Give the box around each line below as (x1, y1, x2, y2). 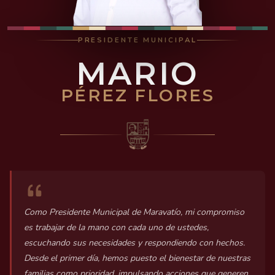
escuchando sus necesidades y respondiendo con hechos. (24, 237, 245, 249)
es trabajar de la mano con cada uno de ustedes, (24, 222, 209, 234)
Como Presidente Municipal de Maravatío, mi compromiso (24, 206, 244, 219)
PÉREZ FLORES (60, 85, 215, 106)
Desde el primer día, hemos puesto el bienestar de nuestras (24, 252, 250, 265)
